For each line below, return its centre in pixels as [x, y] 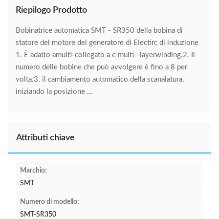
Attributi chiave [45, 138]
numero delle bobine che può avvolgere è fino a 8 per [101, 67]
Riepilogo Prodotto [51, 10]
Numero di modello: [50, 202]
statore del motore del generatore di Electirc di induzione [107, 43]
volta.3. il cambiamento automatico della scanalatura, [100, 79]
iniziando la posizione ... [54, 92]
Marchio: [33, 171]
